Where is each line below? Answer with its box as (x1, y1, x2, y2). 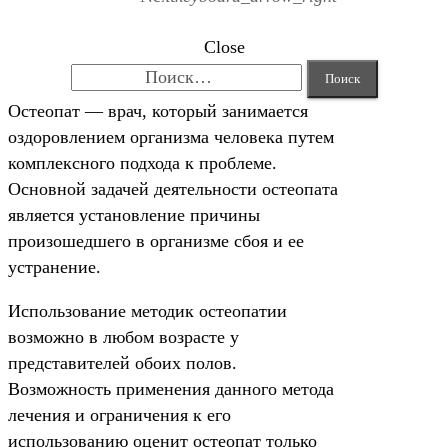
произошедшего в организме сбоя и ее (8, 231, 304, 251)
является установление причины (8, 205, 260, 225)
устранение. (8, 257, 101, 277)
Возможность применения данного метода (8, 379, 334, 399)
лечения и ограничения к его (8, 405, 231, 425)
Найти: (69, 62, 124, 82)
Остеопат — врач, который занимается (8, 101, 308, 121)
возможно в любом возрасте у (8, 327, 239, 347)
